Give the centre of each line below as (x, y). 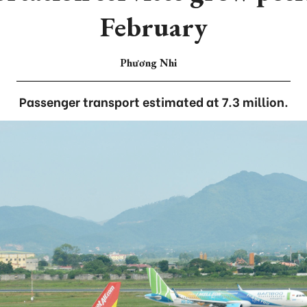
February (153, 27)
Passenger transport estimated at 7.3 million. (153, 101)
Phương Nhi (148, 63)
